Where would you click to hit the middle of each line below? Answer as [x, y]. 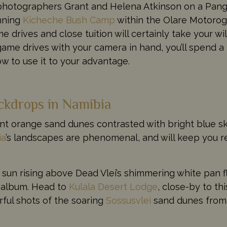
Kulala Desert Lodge [113, 186]
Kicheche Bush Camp [69, 20]
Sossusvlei [128, 200]
